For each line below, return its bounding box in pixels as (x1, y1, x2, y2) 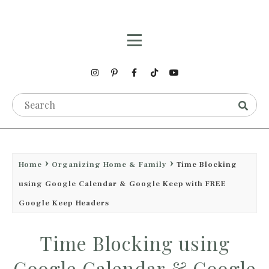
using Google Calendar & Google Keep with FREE (19, 179, 226, 189)
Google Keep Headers (19, 198, 109, 208)
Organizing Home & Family (52, 160, 167, 169)
